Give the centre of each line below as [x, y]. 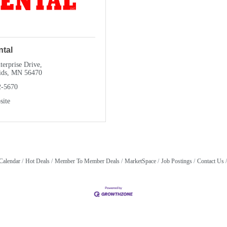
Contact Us [210, 161]
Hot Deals [37, 161]
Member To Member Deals [87, 161]
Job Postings [176, 161]
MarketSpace [140, 161]
